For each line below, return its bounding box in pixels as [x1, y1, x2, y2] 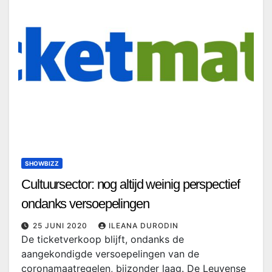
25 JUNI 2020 [33, 221, 90, 230]
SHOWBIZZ [25, 160, 59, 167]
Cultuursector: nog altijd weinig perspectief [21, 177, 240, 192]
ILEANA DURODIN [109, 221, 178, 230]
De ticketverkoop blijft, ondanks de [21, 233, 184, 245]
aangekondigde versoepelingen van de [21, 248, 199, 260]
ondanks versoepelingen [21, 196, 149, 211]
